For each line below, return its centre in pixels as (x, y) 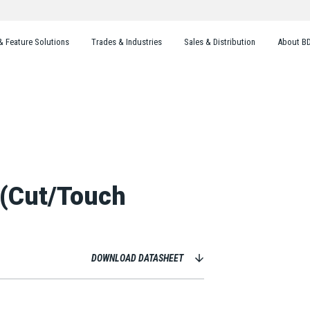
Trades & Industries (127, 42)
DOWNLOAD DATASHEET (137, 258)
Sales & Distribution (220, 42)
